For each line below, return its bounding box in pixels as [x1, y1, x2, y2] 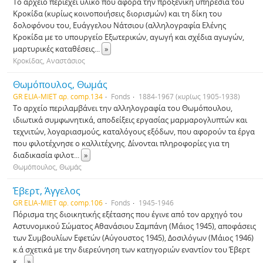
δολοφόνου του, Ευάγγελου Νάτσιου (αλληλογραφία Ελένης [13, 20, 226, 31]
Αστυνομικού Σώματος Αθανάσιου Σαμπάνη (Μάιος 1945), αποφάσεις [13, 221, 256, 231]
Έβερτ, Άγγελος [13, 184, 80, 197]
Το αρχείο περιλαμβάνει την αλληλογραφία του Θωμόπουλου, [13, 103, 232, 113]
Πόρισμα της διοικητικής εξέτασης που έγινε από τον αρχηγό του [13, 209, 242, 220]
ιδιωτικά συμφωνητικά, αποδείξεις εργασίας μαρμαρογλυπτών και [13, 114, 247, 125]
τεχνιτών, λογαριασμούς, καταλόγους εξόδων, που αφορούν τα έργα [13, 126, 255, 137]
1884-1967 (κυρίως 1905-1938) [139, 92, 240, 101]
